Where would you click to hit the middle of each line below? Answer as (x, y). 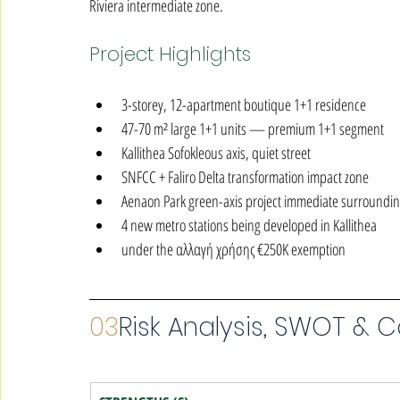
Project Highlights (170, 54)
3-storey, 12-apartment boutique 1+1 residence (244, 104)
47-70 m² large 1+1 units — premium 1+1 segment (253, 129)
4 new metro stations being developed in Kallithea (249, 225)
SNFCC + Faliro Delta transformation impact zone (245, 177)
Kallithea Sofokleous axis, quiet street (216, 153)
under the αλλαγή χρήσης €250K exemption (233, 249)
